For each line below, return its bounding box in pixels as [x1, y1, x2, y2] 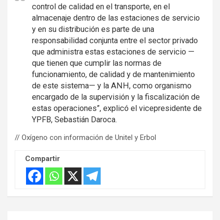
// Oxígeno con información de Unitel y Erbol [15, 133, 156, 142]
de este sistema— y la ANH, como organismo [32, 81, 192, 90]
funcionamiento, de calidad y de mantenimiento [32, 69, 195, 79]
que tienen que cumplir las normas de [32, 58, 162, 68]
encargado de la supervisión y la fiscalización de [32, 92, 200, 102]
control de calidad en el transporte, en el [32, 1, 170, 11]
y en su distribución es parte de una [32, 24, 154, 34]
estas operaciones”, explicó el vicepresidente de [32, 103, 202, 113]
